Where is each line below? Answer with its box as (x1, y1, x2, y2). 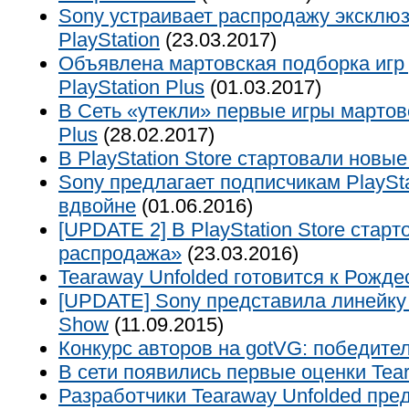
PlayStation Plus (58, 76, 204, 99)
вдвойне (58, 194, 136, 217)
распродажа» (58, 242, 182, 265)
